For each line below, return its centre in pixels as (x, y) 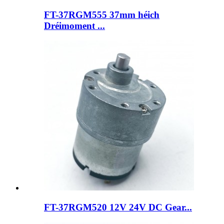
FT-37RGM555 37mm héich (102, 14)
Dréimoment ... (74, 25)
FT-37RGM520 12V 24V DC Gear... (118, 207)
